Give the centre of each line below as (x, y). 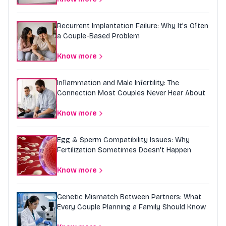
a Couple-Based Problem (98, 36)
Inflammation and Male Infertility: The (118, 83)
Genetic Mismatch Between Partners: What (129, 197)
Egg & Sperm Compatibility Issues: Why (123, 140)
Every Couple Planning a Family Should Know (131, 207)
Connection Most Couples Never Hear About (131, 93)
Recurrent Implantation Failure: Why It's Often (133, 26)
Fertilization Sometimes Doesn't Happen (124, 150)
